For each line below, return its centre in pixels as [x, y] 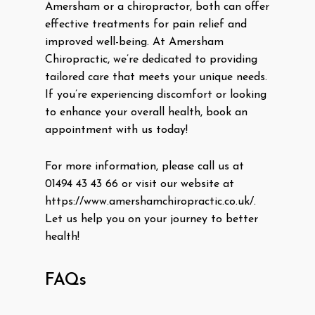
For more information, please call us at [144, 167]
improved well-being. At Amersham [134, 43]
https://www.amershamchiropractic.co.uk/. [150, 202]
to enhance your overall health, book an [146, 113]
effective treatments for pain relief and [146, 25]
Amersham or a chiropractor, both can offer [157, 7]
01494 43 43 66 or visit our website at [140, 185]
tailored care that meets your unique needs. [156, 78]
